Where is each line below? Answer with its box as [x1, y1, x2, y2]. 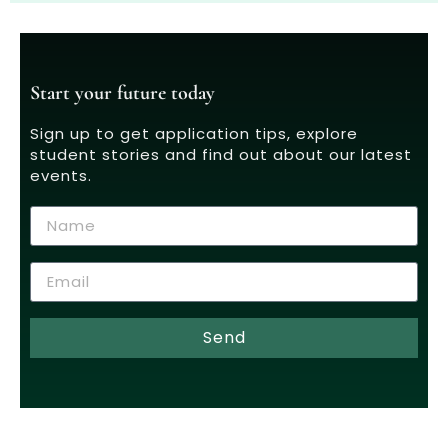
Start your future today [30, 80, 215, 105]
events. [30, 164, 92, 186]
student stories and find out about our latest [30, 143, 412, 165]
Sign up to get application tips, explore [30, 122, 358, 144]
